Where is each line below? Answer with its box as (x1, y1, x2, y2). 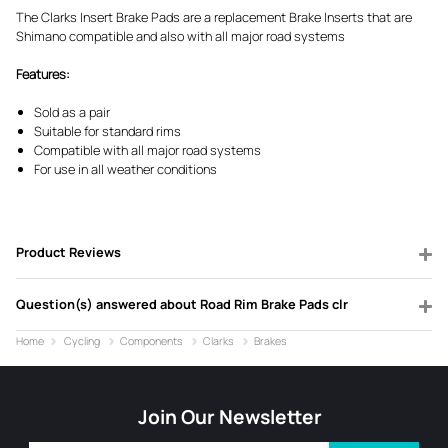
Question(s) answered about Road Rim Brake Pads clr (16, 295, 348, 314)
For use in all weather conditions (34, 160, 217, 179)
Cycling (64, 334, 100, 349)
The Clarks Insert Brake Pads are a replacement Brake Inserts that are (16, 7, 412, 26)
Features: (16, 64, 70, 83)
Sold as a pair (34, 103, 110, 122)
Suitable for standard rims (34, 122, 181, 141)
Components (120, 334, 183, 349)
